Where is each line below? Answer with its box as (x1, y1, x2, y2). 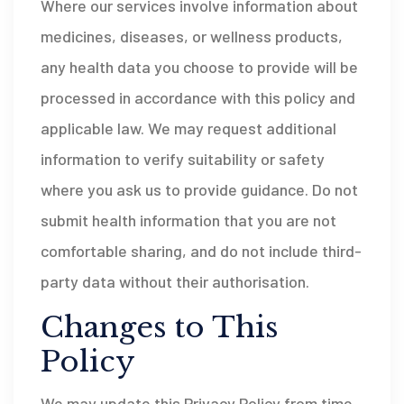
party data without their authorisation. (41, 271, 309, 291)
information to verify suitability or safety (41, 149, 325, 169)
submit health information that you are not (41, 210, 336, 230)
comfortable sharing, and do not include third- (41, 241, 362, 261)
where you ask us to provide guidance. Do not (41, 179, 358, 199)
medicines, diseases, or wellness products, (41, 26, 343, 46)
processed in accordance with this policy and (41, 87, 355, 107)
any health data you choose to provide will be (41, 57, 358, 77)
